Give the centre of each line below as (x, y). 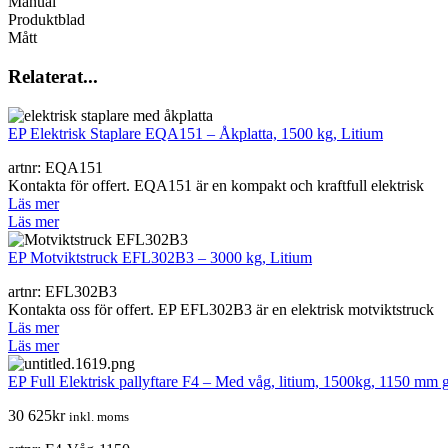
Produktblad (46, 20)
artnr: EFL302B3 (62, 291)
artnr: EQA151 (55, 167)
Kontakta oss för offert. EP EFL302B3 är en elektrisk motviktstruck (221, 309)
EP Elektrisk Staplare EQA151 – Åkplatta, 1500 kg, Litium (195, 133)
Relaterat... (53, 76)
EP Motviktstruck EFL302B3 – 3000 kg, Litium (160, 257)
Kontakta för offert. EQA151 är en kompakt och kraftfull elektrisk (216, 185)
